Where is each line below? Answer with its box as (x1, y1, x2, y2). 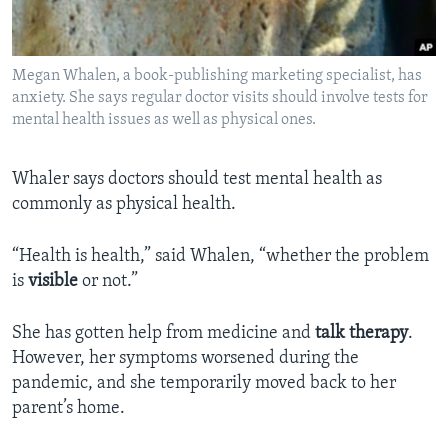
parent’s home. (12, 399, 125, 419)
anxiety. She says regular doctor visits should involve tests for (12, 90, 428, 107)
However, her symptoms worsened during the (12, 349, 359, 369)
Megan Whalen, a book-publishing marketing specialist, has (12, 68, 422, 85)
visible (28, 272, 78, 292)
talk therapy (315, 324, 408, 344)
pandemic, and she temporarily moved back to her (12, 374, 396, 394)
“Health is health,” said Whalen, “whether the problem (12, 247, 429, 267)
